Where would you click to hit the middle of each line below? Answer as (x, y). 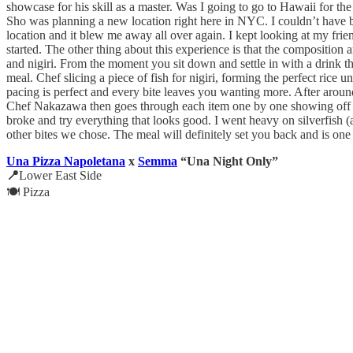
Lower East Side (60, 175)
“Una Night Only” (228, 161)
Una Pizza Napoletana (66, 161)
